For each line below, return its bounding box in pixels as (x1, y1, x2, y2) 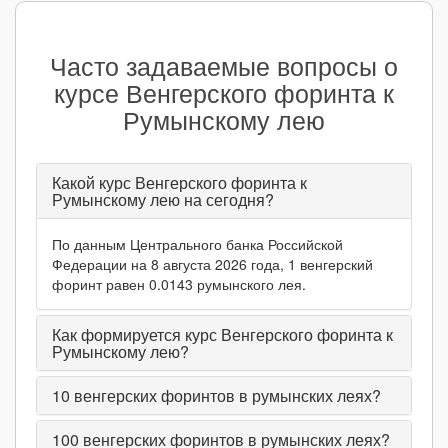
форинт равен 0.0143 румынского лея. (52, 273, 306, 294)
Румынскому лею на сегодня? (52, 187, 274, 211)
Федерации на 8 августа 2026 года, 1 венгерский (52, 253, 373, 274)
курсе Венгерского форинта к (54, 73, 394, 110)
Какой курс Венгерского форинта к (52, 170, 307, 194)
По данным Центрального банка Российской (52, 233, 343, 254)
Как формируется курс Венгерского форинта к (52, 322, 393, 346)
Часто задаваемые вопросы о (50, 46, 398, 83)
